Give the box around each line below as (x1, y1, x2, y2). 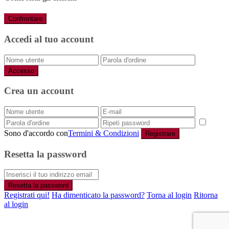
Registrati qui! (4, 191, 50, 200)
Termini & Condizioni (68, 129, 139, 138)
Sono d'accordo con (4, 129, 68, 138)
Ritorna (194, 191, 218, 200)
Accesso (8, 66, 34, 75)
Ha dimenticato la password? (52, 191, 145, 200)
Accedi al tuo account (4, 33, 94, 44)
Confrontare (8, 15, 42, 23)
